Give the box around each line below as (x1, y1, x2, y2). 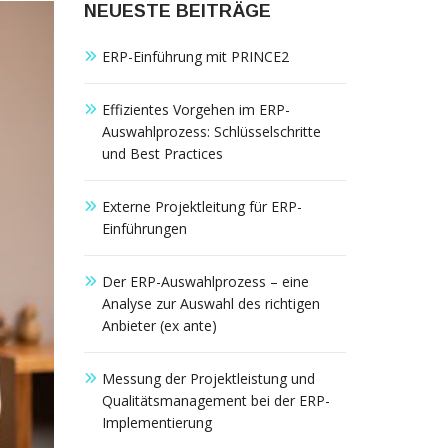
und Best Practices (101, 144, 223, 163)
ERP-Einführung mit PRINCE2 (101, 47, 289, 66)
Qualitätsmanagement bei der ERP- (101, 391, 330, 410)
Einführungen (101, 219, 187, 238)
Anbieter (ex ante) (101, 316, 217, 335)
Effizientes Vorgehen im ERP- (101, 100, 290, 119)
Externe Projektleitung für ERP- (101, 197, 302, 216)
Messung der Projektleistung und (101, 369, 315, 388)
